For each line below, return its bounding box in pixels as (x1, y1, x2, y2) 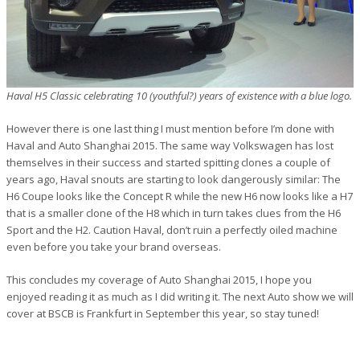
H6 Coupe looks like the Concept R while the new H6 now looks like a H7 (6, 188, 353, 203)
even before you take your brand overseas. (6, 239, 221, 254)
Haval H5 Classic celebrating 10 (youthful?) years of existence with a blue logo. (6, 88, 352, 103)
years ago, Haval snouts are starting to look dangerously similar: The (6, 171, 341, 186)
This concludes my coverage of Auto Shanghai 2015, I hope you (6, 272, 312, 287)
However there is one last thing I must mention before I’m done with (6, 121, 334, 136)
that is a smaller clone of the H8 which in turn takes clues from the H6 (6, 205, 341, 220)
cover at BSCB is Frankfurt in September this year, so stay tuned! (6, 305, 319, 321)
